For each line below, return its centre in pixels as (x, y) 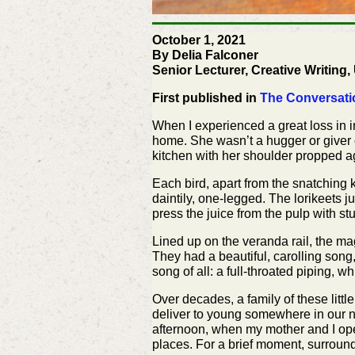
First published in (206, 97)
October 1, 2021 (200, 40)
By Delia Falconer (205, 55)
